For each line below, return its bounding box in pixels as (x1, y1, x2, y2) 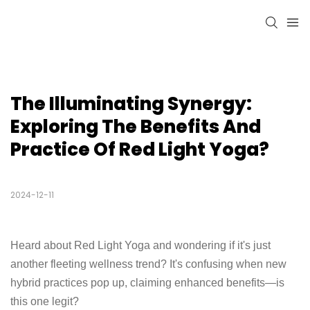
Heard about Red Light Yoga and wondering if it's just (10, 239, 271, 252)
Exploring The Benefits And (10, 114, 261, 140)
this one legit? (10, 295, 79, 308)
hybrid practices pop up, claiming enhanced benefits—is (10, 277, 284, 289)
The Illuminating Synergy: (10, 91, 252, 117)
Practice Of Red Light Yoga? (10, 137, 269, 163)
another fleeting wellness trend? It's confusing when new (10, 258, 286, 271)
